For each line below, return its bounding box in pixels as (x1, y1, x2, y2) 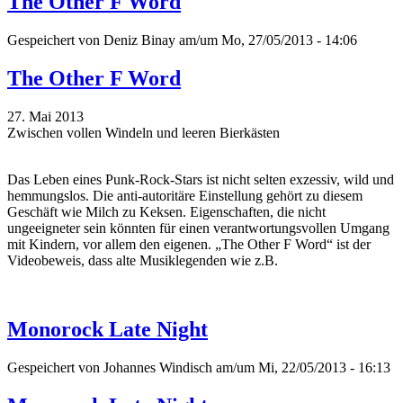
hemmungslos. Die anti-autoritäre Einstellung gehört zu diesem (7, 187, 363, 203)
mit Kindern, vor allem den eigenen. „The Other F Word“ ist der (7, 236, 371, 252)
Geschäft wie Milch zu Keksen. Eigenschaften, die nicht (7, 203, 326, 219)
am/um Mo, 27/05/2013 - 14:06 (175, 32, 357, 48)
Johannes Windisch (103, 359, 212, 375)
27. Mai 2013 (7, 108, 84, 124)
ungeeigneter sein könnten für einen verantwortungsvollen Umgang (7, 219, 390, 236)
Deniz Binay (103, 32, 175, 48)
